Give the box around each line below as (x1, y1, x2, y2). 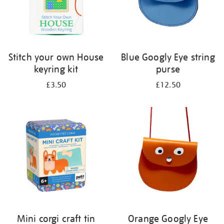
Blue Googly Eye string (121, 51, 215, 63)
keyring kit (33, 63, 78, 75)
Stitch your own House (8, 51, 104, 63)
